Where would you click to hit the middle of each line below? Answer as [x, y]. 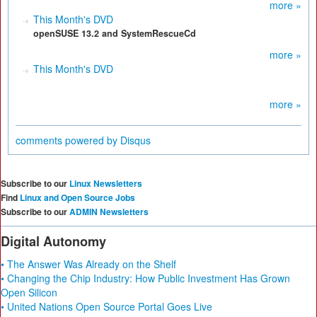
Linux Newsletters [106, 183]
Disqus [136, 140]
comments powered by [68, 140]
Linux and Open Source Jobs [77, 197]
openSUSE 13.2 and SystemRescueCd [115, 33]
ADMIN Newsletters [109, 212]
